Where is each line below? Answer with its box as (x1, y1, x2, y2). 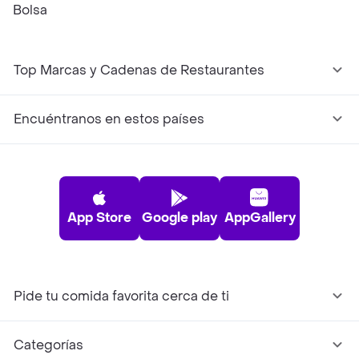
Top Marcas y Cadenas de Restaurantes (14, 62, 264, 79)
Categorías (14, 337, 83, 353)
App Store (67, 209, 131, 226)
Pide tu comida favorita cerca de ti (14, 288, 229, 305)
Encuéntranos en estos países (14, 111, 204, 127)
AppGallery (224, 209, 296, 226)
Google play (142, 209, 217, 226)
